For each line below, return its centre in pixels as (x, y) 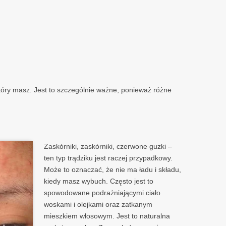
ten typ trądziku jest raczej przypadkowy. (108, 158)
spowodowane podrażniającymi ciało (102, 193)
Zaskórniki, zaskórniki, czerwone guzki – (108, 147)
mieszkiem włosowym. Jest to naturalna (107, 216)
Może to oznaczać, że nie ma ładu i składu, (113, 170)
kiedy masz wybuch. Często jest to (99, 181)
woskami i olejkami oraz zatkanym (98, 205)
